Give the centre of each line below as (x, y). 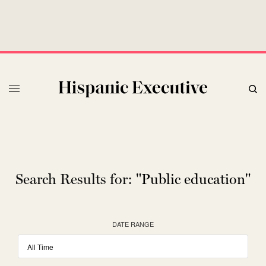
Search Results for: (74, 179)
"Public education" (193, 179)
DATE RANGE (133, 224)
